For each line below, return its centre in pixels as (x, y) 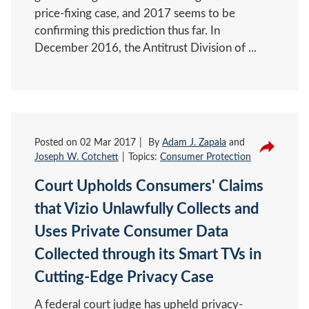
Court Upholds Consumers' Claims (149, 186)
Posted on (57, 142)
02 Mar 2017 (108, 142)
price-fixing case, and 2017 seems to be (135, 13)
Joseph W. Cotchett (77, 157)
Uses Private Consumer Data (131, 231)
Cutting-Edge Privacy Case (124, 277)
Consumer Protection (206, 157)
